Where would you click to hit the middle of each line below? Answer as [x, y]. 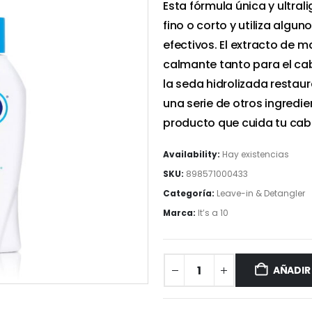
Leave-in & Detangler [261, 193]
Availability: [193, 154]
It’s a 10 [213, 213]
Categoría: [190, 193]
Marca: [180, 213]
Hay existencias [256, 154]
